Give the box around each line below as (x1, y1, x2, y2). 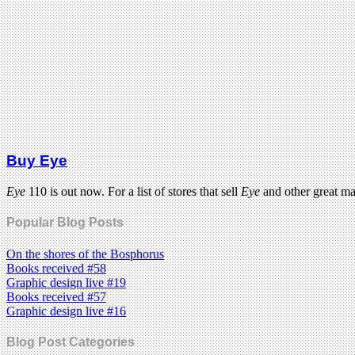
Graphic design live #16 (6, 303, 126, 318)
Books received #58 (6, 261, 106, 275)
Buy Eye (6, 152, 67, 170)
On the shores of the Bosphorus (6, 246, 164, 261)
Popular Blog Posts (6, 216, 124, 230)
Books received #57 (6, 289, 106, 303)
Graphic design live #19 (6, 275, 126, 289)
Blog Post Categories (6, 335, 135, 349)
